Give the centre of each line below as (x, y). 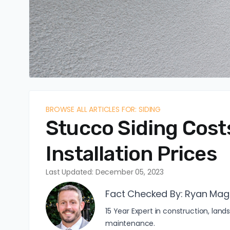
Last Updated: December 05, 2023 (105, 172)
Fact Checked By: (145, 194)
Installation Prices (131, 154)
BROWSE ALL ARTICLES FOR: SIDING (103, 109)
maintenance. (130, 223)
